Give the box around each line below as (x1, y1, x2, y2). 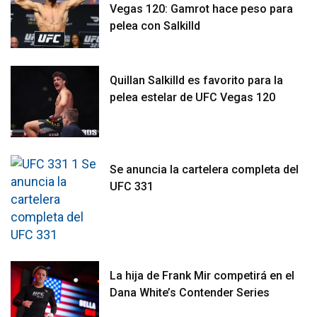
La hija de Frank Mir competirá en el (110, 268, 295, 282)
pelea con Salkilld (110, 18, 201, 33)
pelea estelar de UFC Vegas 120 (110, 91, 276, 105)
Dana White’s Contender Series (110, 285, 270, 299)
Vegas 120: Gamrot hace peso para (110, 1, 294, 16)
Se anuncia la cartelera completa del (110, 162, 299, 176)
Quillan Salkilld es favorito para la (110, 74, 284, 88)
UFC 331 (110, 179, 154, 193)
